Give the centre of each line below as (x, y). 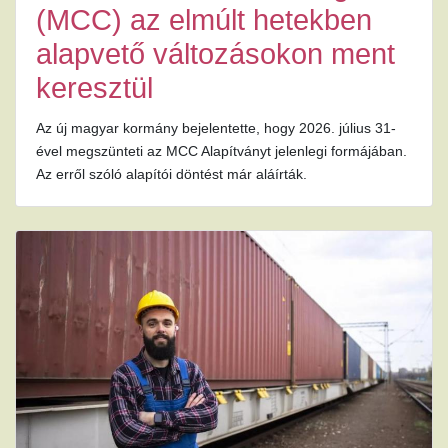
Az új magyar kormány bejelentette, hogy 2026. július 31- (216, 128)
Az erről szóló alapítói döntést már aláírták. (171, 174)
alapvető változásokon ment (215, 54)
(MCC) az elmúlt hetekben (204, 20)
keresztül (94, 88)
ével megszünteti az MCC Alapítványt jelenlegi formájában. (221, 151)
